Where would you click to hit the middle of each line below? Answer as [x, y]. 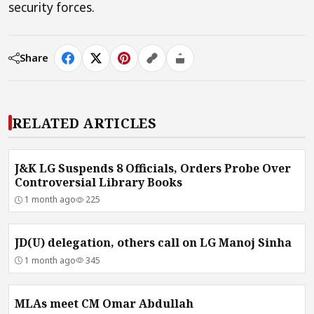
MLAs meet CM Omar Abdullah [104, 303]
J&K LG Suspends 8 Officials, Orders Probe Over [153, 168]
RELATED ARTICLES [84, 123]
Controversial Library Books [98, 182]
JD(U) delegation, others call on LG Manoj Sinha [225, 243]
